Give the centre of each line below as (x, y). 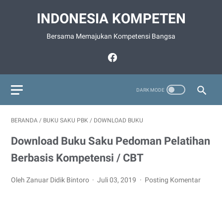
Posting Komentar (172, 180)
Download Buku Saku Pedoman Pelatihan (111, 141)
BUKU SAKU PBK (66, 120)
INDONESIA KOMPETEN (111, 19)
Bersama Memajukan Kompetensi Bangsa (111, 36)
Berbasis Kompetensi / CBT (77, 158)
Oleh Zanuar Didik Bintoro (51, 180)
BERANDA (24, 120)
